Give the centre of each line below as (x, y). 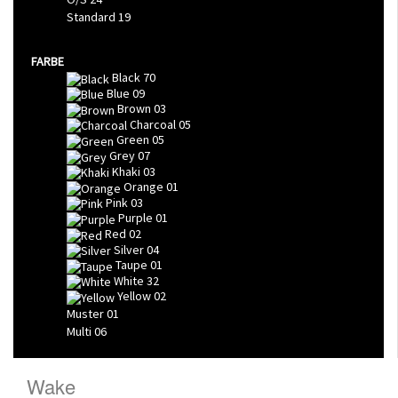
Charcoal (153, 124)
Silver (129, 249)
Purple (135, 218)
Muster (85, 313)
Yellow (134, 296)
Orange (143, 187)
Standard (92, 16)
